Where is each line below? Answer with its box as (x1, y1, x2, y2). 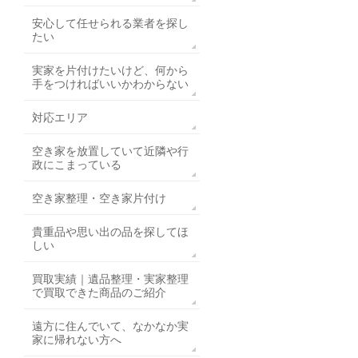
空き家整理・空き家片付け (32, 192, 166, 205)
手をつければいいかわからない (32, 78, 189, 91)
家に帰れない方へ (32, 333, 121, 347)
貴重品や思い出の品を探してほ (32, 225, 189, 239)
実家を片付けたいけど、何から (32, 64, 189, 78)
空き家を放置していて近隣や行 (32, 145, 189, 158)
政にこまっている (32, 158, 121, 172)
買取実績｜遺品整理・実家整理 (32, 272, 189, 286)
